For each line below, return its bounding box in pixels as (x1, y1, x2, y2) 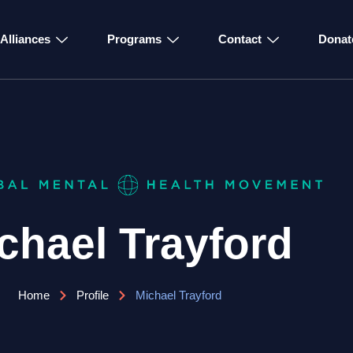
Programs (106, 32, 162, 46)
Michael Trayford (136, 288, 221, 302)
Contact (217, 32, 262, 46)
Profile (76, 288, 109, 302)
